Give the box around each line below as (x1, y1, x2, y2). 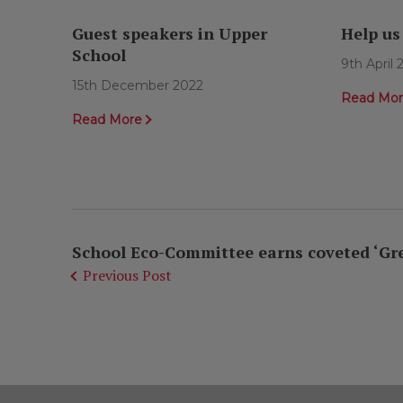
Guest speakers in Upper (71, 22, 267, 45)
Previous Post (82, 265, 172, 286)
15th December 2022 (71, 77, 203, 94)
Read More (71, 112, 142, 129)
